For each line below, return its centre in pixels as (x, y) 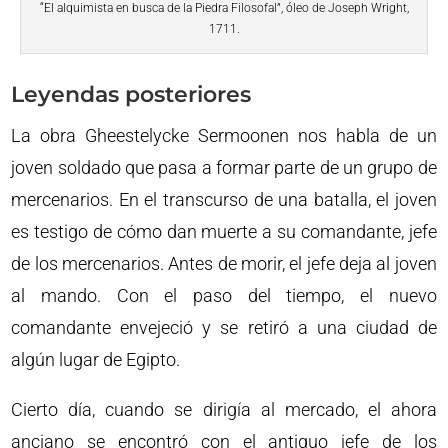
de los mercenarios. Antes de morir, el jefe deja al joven (224, 263)
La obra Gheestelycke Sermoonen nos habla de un (224, 135)
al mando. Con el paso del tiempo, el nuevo (224, 295)
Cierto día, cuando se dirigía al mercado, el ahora (224, 409)
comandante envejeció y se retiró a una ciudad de (224, 327)
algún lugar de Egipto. (96, 359)
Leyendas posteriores (131, 94)
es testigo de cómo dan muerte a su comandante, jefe (224, 231)
